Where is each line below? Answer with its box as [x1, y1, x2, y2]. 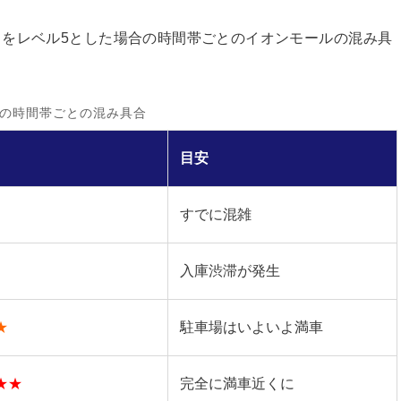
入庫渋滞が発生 [179, 263, 280, 278]
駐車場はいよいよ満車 [179, 320, 323, 335]
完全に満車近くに [179, 376, 294, 391]
